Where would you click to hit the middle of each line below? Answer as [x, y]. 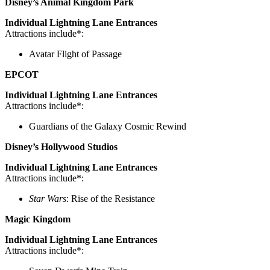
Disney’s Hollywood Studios [61, 147]
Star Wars [48, 199]
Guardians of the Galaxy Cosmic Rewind [108, 127]
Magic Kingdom [38, 219]
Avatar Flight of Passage [75, 54]
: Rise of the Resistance [111, 199]
